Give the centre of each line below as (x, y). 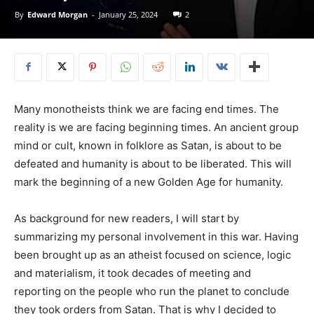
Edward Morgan (57, 14)
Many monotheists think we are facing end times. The (146, 109)
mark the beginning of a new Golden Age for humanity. (149, 182)
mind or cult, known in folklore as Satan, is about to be (148, 145)
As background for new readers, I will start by (127, 218)
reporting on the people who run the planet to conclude (152, 291)
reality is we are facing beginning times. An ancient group (156, 127)
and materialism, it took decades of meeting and (132, 273)
